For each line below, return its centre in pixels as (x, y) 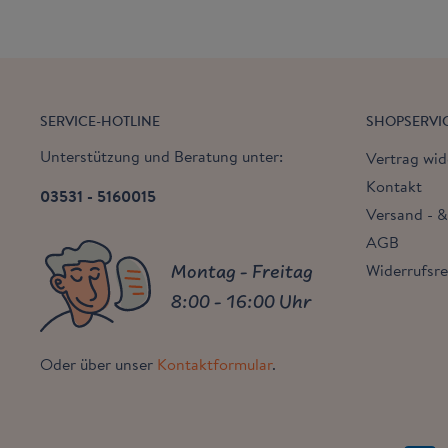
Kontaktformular (214, 364)
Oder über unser (98, 364)
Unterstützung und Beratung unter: (161, 156)
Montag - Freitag (242, 271)
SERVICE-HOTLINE (100, 121)
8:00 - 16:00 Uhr (241, 301)
